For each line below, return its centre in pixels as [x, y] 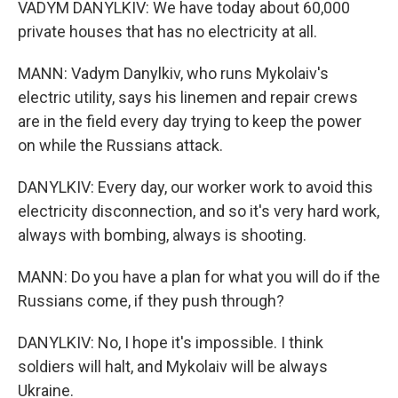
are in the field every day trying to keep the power [190, 121]
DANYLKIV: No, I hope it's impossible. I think [171, 342]
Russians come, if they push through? [151, 301]
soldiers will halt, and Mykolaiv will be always [173, 366]
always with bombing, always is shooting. [162, 235]
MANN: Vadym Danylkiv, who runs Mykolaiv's [173, 73]
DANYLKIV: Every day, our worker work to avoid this [195, 187]
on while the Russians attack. [120, 145]
